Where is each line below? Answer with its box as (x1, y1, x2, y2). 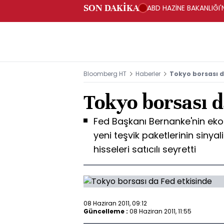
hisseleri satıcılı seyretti (93, 143, 196, 155)
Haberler (135, 69, 160, 78)
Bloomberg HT (83, 69, 126, 78)
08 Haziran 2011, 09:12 (83, 198, 147, 207)
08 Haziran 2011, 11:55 (129, 206, 191, 215)
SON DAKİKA (83, 2, 139, 13)
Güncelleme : (83, 206, 128, 215)
